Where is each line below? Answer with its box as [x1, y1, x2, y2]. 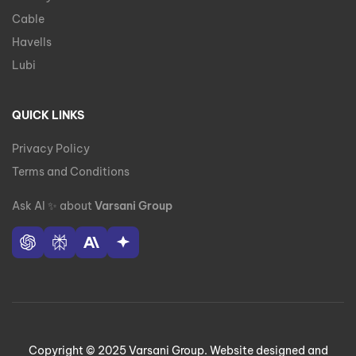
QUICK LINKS [12, 108, 84, 123]
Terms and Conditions [12, 164, 130, 180]
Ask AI [12, 199, 48, 214]
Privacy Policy [12, 141, 90, 157]
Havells [12, 35, 52, 50]
